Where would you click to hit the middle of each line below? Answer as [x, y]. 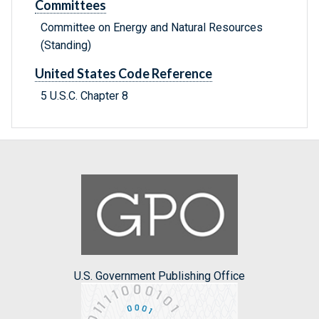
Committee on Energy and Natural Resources [152, 28]
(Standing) [66, 46]
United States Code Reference [124, 74]
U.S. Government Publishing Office [159, 276]
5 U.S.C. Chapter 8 [84, 96]
